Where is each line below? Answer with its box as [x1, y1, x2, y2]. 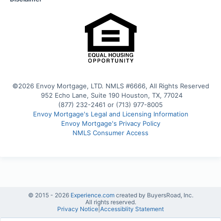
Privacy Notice [57, 205, 98, 213]
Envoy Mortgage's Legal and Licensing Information [33, 110, 188, 118]
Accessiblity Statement [100, 205, 164, 213]
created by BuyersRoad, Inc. [115, 191, 193, 199]
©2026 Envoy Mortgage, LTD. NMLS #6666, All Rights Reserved [12, 81, 209, 90]
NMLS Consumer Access [73, 128, 148, 137]
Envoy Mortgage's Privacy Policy [61, 119, 160, 127]
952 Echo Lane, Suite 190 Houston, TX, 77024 [40, 91, 183, 99]
